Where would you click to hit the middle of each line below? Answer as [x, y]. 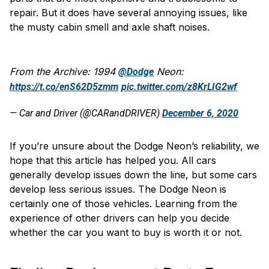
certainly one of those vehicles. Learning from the [123, 203]
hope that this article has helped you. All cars [113, 160]
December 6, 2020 [200, 113]
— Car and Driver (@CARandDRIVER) [86, 113]
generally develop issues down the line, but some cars [133, 174]
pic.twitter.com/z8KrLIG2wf [179, 86]
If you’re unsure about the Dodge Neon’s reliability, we [134, 146]
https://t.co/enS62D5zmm [64, 86]
